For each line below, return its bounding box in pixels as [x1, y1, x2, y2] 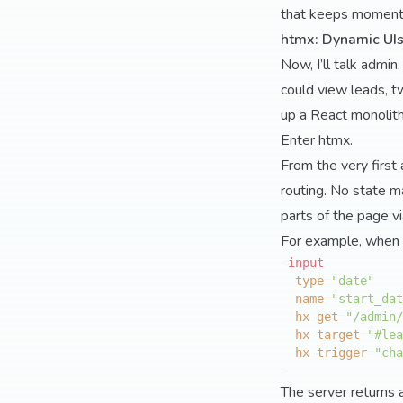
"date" [331, 273, 374, 288]
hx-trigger [295, 345, 367, 360]
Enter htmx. [281, 130, 353, 150]
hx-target [295, 327, 360, 342]
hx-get [295, 309, 338, 324]
